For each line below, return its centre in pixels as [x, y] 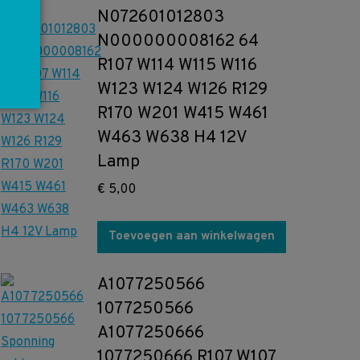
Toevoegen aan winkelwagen [192, 237]
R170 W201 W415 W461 [183, 114]
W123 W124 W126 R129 [182, 90]
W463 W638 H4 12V [172, 138]
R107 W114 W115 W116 [177, 65]
